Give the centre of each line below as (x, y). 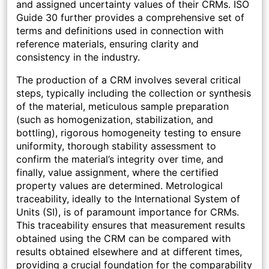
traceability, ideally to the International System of (128, 199)
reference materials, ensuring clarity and (107, 44)
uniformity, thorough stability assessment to (116, 146)
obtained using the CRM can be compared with (123, 239)
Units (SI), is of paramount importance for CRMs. (128, 212)
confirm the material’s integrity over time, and (120, 159)
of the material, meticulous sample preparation (122, 107)
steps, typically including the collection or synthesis (134, 93)
